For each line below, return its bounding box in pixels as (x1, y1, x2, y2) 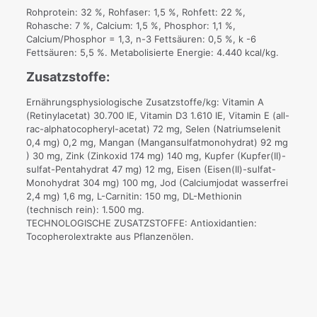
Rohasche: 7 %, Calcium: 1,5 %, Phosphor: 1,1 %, (25, 20, 236, 31)
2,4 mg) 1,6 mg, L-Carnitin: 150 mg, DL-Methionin (25, 190, 242, 202)
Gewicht (28, 270, 65, 282)
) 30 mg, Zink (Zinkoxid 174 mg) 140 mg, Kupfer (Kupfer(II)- (25, 150, 286, 161)
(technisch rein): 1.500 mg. (25, 204, 144, 215)
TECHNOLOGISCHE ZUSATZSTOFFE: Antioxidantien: (25, 217, 257, 229)
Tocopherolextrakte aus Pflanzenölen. (25, 231, 194, 242)
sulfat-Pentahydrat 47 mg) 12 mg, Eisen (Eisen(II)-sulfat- (25, 163, 276, 175)
